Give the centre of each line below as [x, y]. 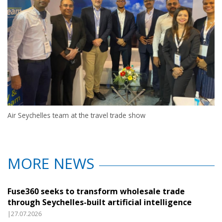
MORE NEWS [51, 164]
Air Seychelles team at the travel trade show [77, 115]
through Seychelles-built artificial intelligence [100, 202]
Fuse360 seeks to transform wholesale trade [96, 192]
